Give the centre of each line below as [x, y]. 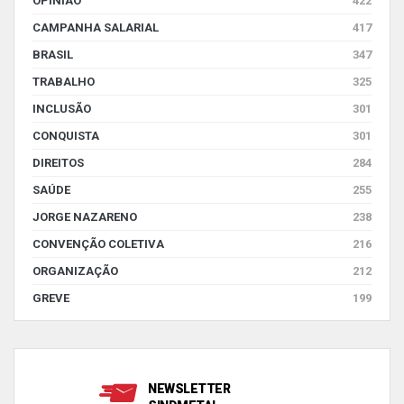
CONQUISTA [66, 135]
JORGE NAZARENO [85, 216]
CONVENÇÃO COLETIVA [98, 243]
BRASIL [53, 54]
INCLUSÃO [62, 108]
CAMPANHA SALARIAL [96, 27]
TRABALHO [64, 81]
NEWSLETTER [189, 388]
